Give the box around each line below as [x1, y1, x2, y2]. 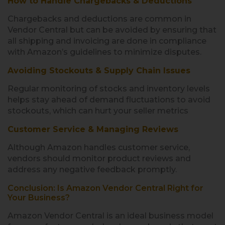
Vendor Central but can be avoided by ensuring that [8, 25, 216, 35]
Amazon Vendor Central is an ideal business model [8, 210, 213, 220]
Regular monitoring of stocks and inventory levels [8, 83, 210, 93]
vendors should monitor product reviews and [8, 153, 191, 163]
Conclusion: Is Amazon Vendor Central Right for [8, 183, 203, 193]
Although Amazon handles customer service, [8, 142, 190, 152]
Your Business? [8, 192, 70, 202]
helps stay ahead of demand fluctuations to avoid [8, 94, 210, 104]
